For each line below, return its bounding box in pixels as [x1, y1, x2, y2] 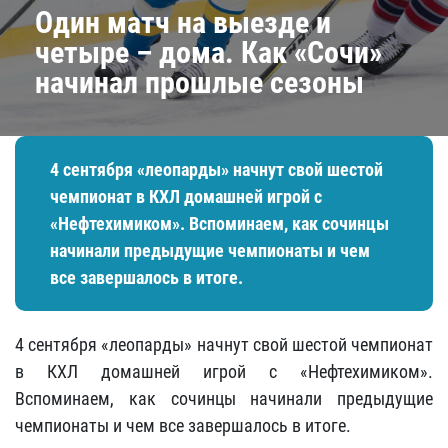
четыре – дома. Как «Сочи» [35, 35, 382, 70]
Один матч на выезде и [35, 5, 331, 40]
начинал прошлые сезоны [35, 65, 364, 100]
